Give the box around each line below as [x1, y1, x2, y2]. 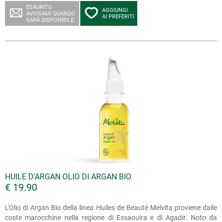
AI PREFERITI [102, 13, 134, 20]
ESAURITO [26, 4, 52, 10]
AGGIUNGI [102, 7, 128, 13]
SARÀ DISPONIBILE [26, 17, 74, 23]
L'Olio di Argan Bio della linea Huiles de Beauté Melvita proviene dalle [5, 204, 217, 212]
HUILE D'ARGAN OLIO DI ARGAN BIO [5, 172, 131, 181]
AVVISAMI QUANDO [26, 10, 75, 17]
